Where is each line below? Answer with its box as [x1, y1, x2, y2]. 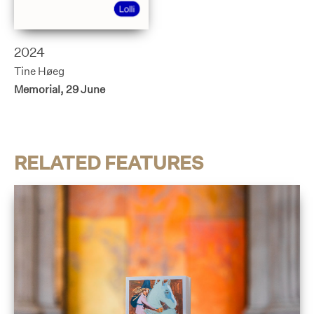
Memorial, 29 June [14, 82, 105, 96]
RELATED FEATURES [14, 151, 203, 174]
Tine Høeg [14, 64, 64, 78]
